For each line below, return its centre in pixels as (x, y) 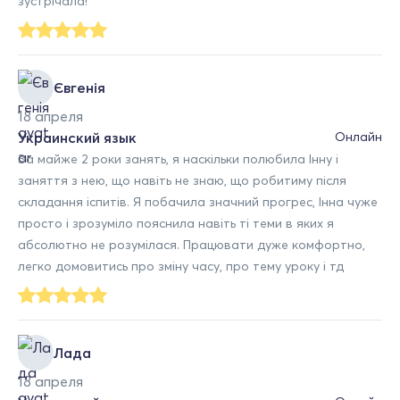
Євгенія (79, 87)
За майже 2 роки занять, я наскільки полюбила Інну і (178, 158)
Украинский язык (77, 137)
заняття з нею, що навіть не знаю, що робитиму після (182, 180)
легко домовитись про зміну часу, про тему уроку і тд (181, 266)
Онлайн (358, 136)
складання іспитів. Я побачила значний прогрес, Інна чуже (198, 201)
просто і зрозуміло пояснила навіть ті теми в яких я (176, 223)
